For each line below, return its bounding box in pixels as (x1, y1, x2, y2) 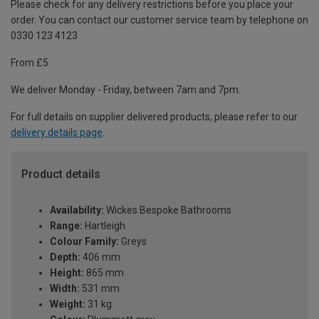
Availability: (50, 204, 104, 216)
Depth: (50, 251, 80, 263)
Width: (50, 283, 80, 295)
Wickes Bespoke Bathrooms (104, 204, 231, 216)
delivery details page (11, 127, 103, 139)
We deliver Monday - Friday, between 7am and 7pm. (11, 84, 241, 96)
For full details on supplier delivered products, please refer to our (11, 111, 298, 123)
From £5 (11, 57, 48, 69)
